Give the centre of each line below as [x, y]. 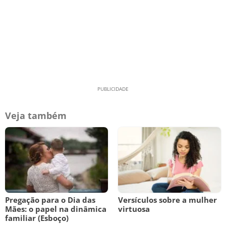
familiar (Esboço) [37, 218]
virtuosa [134, 209]
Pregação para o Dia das [50, 200]
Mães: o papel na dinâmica [56, 209]
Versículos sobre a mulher [167, 200]
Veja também [36, 116]
